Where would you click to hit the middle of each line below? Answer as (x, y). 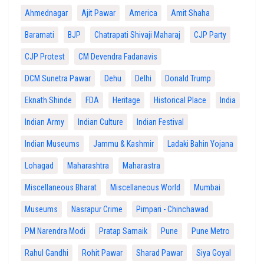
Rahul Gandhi (47, 253)
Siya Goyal (214, 253)
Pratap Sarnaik (123, 231)
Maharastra (141, 166)
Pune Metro (211, 231)
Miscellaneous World (145, 188)
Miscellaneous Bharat (61, 188)
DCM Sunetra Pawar (58, 79)
